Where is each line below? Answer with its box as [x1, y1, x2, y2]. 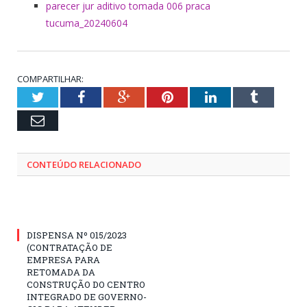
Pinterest [172, 89, 222, 103]
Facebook [84, 89, 138, 103]
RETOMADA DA [27, 265, 95, 278]
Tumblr [256, 89, 298, 103]
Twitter [43, 89, 84, 103]
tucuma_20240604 [46, 16, 127, 29]
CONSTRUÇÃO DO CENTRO [27, 278, 145, 291]
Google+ [130, 89, 178, 103]
